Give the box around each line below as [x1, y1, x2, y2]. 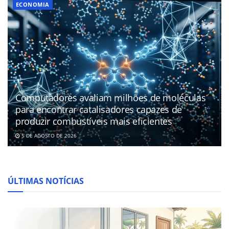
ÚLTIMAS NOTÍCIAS [8, 175, 84, 187]
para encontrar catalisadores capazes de [15, 103, 182, 116]
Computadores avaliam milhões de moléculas [15, 91, 206, 104]
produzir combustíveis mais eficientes [15, 115, 172, 128]
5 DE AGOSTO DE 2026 [20, 132, 77, 140]
